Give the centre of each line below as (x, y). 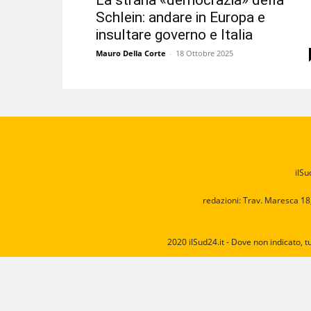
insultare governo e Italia (174, 35)
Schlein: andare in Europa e (180, 18)
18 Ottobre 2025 (204, 53)
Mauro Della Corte (131, 53)
